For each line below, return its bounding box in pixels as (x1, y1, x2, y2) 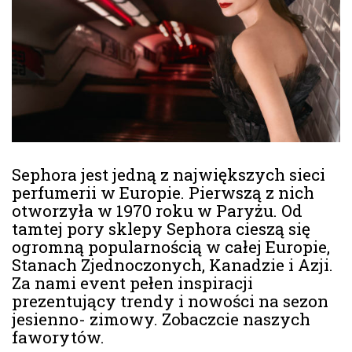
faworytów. (12, 325, 104, 348)
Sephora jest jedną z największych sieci (12, 163, 325, 185)
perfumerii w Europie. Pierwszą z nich (12, 181, 314, 203)
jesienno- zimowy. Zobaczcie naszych (12, 307, 310, 330)
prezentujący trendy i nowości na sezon (12, 289, 328, 312)
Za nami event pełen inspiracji (12, 271, 253, 294)
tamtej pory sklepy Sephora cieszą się (12, 217, 310, 240)
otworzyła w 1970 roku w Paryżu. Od (12, 199, 302, 222)
